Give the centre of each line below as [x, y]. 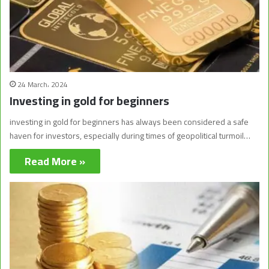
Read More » [55, 161]
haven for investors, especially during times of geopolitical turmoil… [130, 135]
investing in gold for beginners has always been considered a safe [129, 122]
